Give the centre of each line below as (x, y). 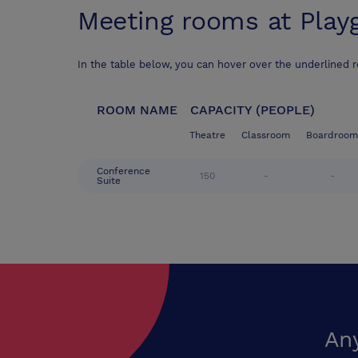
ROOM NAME (137, 110)
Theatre (207, 135)
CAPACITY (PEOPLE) (253, 110)
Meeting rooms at (189, 21)
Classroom (266, 135)
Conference (123, 171)
